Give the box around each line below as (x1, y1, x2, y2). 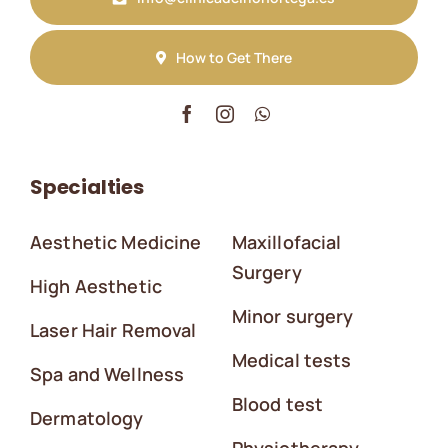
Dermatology (29, 406, 144, 431)
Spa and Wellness (29, 362, 185, 387)
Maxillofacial (231, 230, 342, 255)
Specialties (29, 173, 144, 202)
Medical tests (231, 348, 352, 373)
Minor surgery (231, 304, 354, 329)
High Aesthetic (29, 274, 162, 299)
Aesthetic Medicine (29, 230, 202, 255)
